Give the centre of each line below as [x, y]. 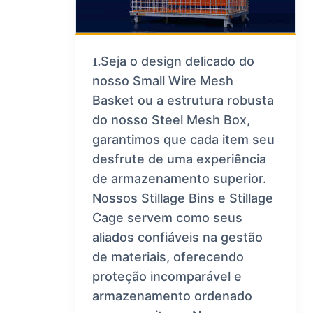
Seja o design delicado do [178, 61]
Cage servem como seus [168, 218]
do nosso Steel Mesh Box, [172, 120]
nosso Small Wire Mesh [163, 81]
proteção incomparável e [167, 277]
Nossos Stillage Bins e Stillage [183, 198]
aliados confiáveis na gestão [178, 238]
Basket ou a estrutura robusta [183, 101]
